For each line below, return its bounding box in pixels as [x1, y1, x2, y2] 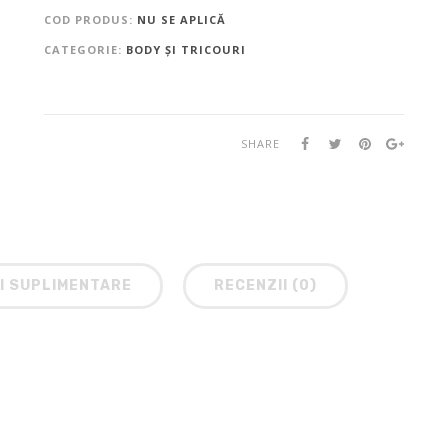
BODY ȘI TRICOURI [125, 41, 246, 57]
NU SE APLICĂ [136, 11, 226, 27]
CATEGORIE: [43, 41, 126, 57]
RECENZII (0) [213, 276, 317, 294]
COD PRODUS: [43, 11, 137, 27]
